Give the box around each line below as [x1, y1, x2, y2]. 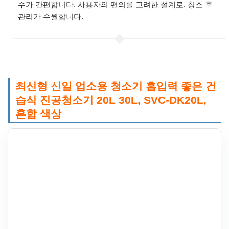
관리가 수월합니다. [18, 12, 83, 21]
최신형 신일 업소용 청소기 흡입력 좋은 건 [15, 80, 216, 93]
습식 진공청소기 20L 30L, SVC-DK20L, [15, 94, 207, 106]
